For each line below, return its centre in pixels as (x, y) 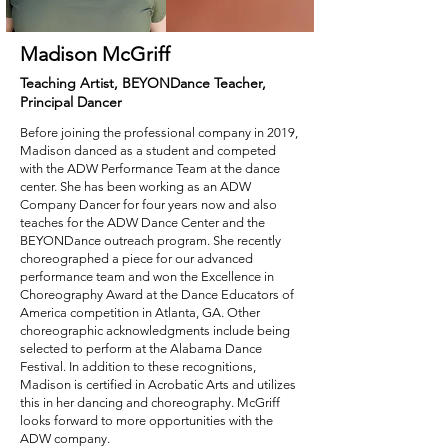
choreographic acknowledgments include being (155, 330)
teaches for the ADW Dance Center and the (142, 222)
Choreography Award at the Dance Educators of (157, 294)
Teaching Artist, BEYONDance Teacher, (143, 83)
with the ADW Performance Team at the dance (150, 168)
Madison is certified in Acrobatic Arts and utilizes (158, 384)
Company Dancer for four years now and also (148, 204)
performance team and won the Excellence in (147, 276)
